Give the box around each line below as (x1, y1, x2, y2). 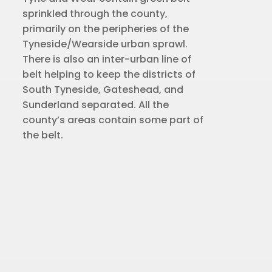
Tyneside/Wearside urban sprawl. (22, 36, 188, 51)
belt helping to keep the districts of (22, 67, 196, 81)
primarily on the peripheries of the (22, 21, 189, 36)
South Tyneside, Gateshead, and (22, 82, 184, 97)
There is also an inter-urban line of (22, 52, 192, 66)
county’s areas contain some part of (22, 112, 204, 127)
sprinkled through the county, (22, 6, 168, 21)
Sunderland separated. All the (22, 97, 169, 112)
